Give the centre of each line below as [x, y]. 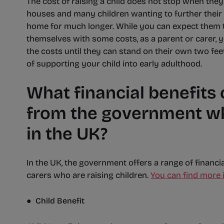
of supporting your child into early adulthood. [115, 64]
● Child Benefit [56, 201]
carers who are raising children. [89, 175]
